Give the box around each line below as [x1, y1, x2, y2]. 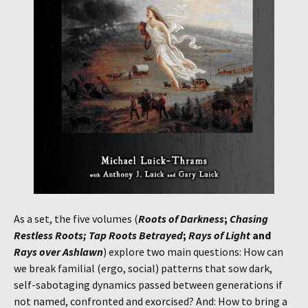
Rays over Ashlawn [14, 244, 103, 258]
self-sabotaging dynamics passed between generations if [14, 277, 283, 291]
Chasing [230, 211, 268, 225]
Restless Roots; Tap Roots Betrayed [14, 228, 183, 242]
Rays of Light [188, 228, 250, 242]
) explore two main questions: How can [103, 244, 283, 258]
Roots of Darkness [138, 211, 224, 225]
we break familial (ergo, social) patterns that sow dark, [14, 261, 272, 275]
